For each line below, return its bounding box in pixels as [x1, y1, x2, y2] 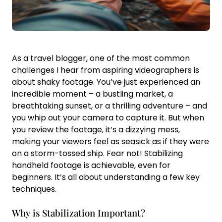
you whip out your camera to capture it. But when [12, 112, 204, 123]
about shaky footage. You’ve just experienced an [12, 76, 200, 88]
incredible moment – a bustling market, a [12, 88, 173, 100]
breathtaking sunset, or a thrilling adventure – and [12, 100, 207, 111]
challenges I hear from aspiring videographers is [12, 64, 199, 76]
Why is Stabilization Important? [12, 207, 145, 219]
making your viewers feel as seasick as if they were [12, 136, 209, 147]
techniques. [12, 183, 56, 195]
